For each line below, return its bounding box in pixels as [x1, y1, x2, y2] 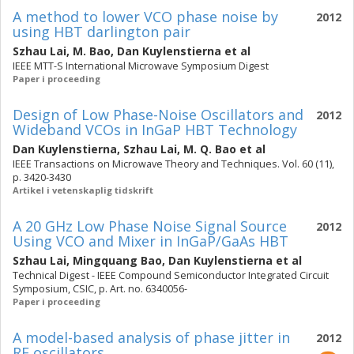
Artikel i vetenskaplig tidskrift [13, 184, 153, 196]
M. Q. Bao [183, 141, 236, 156]
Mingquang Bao [73, 253, 162, 268]
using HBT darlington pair [13, 22, 190, 41]
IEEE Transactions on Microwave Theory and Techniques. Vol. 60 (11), [13, 157, 334, 171]
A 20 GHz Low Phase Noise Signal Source [13, 217, 287, 235]
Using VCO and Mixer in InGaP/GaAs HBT [13, 232, 288, 250]
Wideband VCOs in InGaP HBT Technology [13, 120, 297, 139]
